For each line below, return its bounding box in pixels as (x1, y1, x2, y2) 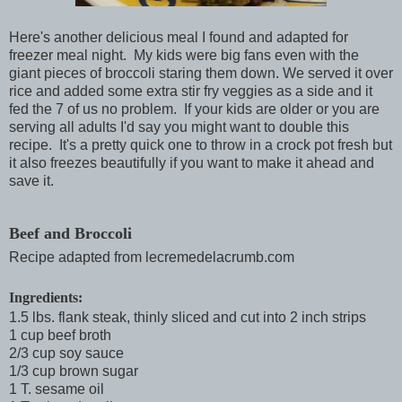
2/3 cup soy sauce (9, 345, 124, 362)
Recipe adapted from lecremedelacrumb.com (9, 249, 294, 266)
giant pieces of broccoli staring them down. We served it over (9, 66, 393, 82)
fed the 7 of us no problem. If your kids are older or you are (9, 101, 380, 118)
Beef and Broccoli (9, 224, 132, 243)
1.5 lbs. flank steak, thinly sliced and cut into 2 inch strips (9, 310, 366, 326)
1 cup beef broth (9, 328, 111, 344)
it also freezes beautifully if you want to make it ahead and (9, 155, 374, 171)
